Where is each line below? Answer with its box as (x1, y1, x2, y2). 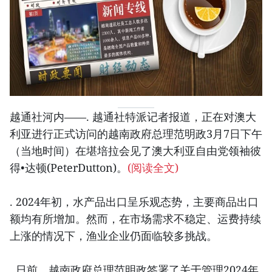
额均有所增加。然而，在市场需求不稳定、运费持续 (10, 211, 261, 226)
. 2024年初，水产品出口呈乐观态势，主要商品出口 (10, 194, 259, 209)
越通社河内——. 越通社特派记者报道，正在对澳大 (10, 109, 256, 124)
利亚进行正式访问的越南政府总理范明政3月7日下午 (10, 126, 262, 141)
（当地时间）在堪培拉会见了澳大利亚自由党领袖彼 (10, 143, 261, 158)
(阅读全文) (127, 160, 178, 175)
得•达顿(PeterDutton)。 (10, 160, 127, 175)
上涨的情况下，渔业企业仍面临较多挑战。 (10, 228, 217, 243)
